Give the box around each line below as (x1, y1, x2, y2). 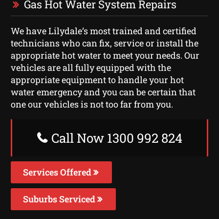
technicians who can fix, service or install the (11, 37, 199, 49)
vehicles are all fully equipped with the (11, 61, 172, 73)
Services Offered (23, 166, 94, 178)
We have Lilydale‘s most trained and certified (11, 24, 197, 37)
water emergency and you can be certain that (11, 86, 196, 98)
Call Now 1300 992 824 (48, 129, 182, 146)
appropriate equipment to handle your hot (11, 73, 184, 86)
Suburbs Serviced (23, 193, 98, 205)
